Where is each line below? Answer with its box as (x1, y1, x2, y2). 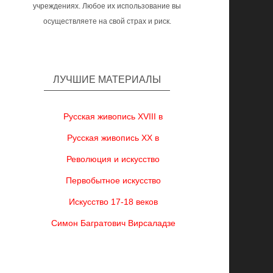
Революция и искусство (66, 154, 160, 164)
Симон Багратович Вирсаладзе (51, 218, 175, 228)
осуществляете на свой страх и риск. (43, 17, 171, 26)
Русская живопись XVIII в (63, 112, 163, 121)
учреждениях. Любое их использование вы (33, 2, 182, 10)
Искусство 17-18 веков (68, 197, 158, 207)
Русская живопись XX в (67, 133, 160, 143)
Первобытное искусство (65, 175, 161, 185)
